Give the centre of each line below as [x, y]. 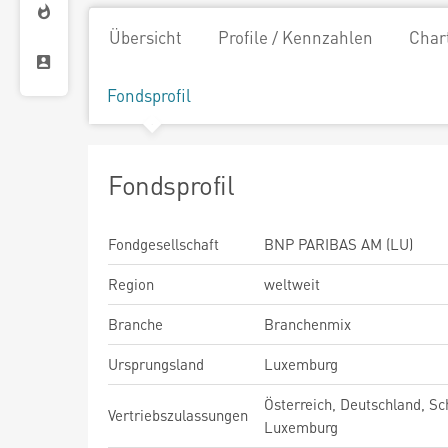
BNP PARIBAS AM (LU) [338, 244]
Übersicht [145, 37]
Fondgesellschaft [163, 244]
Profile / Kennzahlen [295, 37]
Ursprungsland [156, 364]
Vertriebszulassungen [178, 415]
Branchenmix [307, 324]
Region [131, 284]
